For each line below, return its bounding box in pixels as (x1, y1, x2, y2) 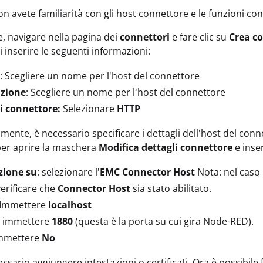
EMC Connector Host (100, 166, 195, 179)
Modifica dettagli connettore (99, 141, 232, 154)
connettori (120, 31, 170, 44)
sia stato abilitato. (130, 182, 211, 195)
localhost (48, 198, 92, 212)
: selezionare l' (37, 166, 100, 179)
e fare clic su (170, 31, 229, 44)
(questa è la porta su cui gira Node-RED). (73, 215, 254, 228)
